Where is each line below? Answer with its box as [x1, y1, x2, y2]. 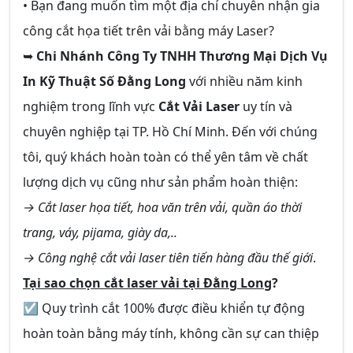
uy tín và [240, 97, 292, 115]
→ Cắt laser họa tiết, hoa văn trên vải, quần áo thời [23, 198, 302, 216]
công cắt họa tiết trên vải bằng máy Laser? [23, 21, 274, 39]
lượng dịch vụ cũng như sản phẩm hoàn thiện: [23, 173, 298, 191]
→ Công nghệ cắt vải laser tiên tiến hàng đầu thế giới [23, 248, 313, 266]
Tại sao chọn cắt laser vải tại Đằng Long [23, 273, 272, 292]
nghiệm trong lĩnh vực [23, 97, 158, 115]
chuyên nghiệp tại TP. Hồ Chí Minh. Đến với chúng [23, 122, 318, 140]
